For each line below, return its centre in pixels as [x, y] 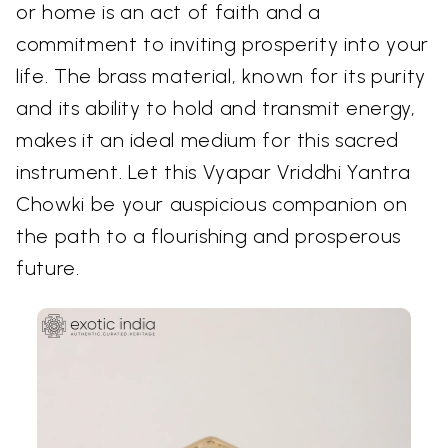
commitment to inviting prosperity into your [222, 44]
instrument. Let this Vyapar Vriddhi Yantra [213, 172]
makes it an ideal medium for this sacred [207, 140]
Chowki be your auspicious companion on [212, 204]
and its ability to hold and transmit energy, [216, 108]
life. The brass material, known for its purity [221, 76]
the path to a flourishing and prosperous [208, 236]
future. [48, 268]
